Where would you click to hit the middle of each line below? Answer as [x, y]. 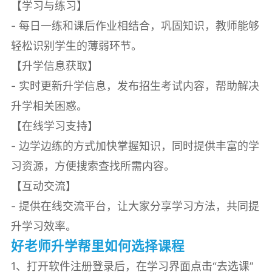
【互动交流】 [43, 186]
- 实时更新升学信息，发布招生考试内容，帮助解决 [135, 86]
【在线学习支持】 [54, 126]
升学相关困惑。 [49, 106]
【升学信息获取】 [54, 66]
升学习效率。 [43, 226]
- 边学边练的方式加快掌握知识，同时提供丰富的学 [135, 146]
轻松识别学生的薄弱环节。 [76, 46]
